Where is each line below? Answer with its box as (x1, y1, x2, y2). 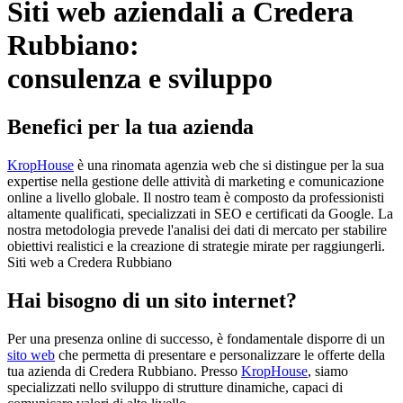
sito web (7, 346, 55, 363)
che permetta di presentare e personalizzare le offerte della (55, 346, 385, 363)
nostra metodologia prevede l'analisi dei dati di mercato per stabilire (7, 221, 387, 237)
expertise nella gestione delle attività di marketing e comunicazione (7, 173, 384, 189)
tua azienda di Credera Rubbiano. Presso (7, 363, 241, 379)
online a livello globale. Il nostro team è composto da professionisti (7, 189, 384, 205)
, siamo (308, 363, 348, 379)
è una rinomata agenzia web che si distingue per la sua (74, 157, 384, 173)
